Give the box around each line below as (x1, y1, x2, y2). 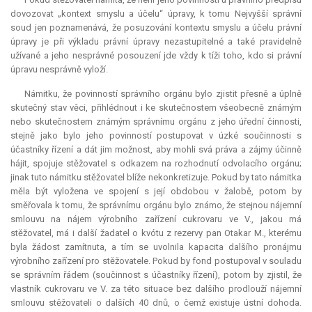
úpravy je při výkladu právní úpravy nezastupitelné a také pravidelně (10, 36, 302, 47)
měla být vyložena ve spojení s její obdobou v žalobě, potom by (10, 186, 302, 197)
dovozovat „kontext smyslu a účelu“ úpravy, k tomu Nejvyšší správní (10, 8, 302, 19)
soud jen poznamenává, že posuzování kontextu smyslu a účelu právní (10, 22, 302, 33)
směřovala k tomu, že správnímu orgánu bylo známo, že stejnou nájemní (10, 200, 302, 211)
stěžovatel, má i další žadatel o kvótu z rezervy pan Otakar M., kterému (10, 228, 302, 239)
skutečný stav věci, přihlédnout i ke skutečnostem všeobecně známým (10, 102, 302, 114)
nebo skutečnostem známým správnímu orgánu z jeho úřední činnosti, (10, 116, 302, 127)
